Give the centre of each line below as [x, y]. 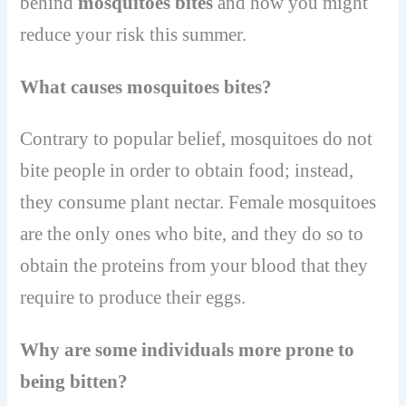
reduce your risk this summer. [134, 34]
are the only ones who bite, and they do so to [192, 233]
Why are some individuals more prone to [188, 350]
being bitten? [74, 382]
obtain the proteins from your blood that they [194, 265]
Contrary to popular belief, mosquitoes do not [197, 138]
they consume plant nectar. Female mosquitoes [198, 202]
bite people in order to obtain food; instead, [187, 170]
